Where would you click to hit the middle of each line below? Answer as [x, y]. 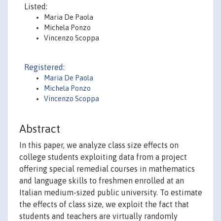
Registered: [44, 67]
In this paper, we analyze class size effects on [99, 145]
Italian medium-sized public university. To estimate [111, 193]
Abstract [40, 129]
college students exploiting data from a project [103, 157]
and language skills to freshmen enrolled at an [102, 181]
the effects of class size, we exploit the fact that [104, 204]
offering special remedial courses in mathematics [107, 169]
